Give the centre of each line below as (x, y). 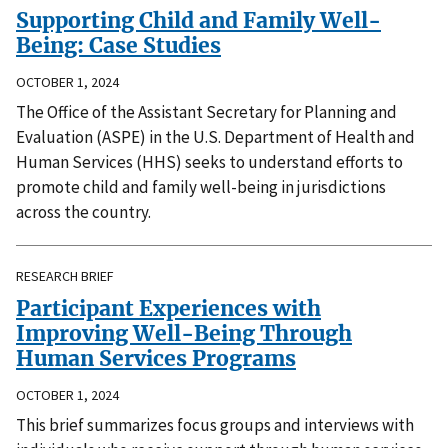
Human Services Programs (156, 359)
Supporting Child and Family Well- (198, 21)
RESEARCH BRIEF (64, 276)
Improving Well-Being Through (184, 334)
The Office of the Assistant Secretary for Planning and (206, 112)
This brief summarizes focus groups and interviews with (215, 425)
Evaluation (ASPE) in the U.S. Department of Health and (215, 137)
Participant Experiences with (168, 309)
